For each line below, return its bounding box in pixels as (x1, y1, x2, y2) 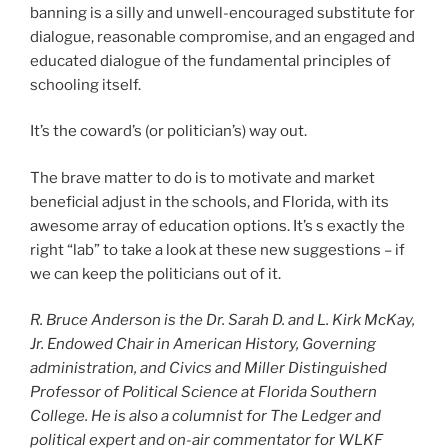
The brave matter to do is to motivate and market (30, 168, 375, 187)
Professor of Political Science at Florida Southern (30, 383, 377, 402)
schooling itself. (30, 75, 144, 94)
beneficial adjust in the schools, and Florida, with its (30, 192, 389, 211)
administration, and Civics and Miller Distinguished (30, 359, 387, 378)
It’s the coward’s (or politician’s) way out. (30, 122, 307, 141)
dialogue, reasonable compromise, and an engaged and (30, 27, 415, 46)
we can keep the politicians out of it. (30, 264, 281, 283)
